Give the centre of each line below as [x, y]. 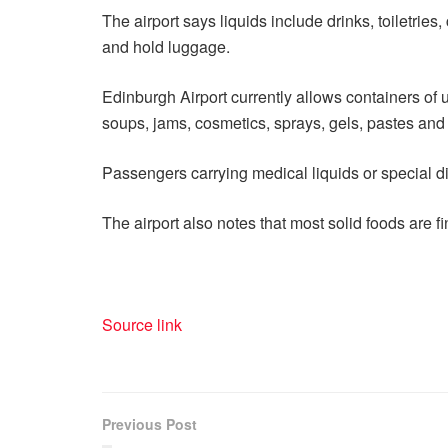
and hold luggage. [166, 46]
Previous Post [149, 423]
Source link [142, 324]
